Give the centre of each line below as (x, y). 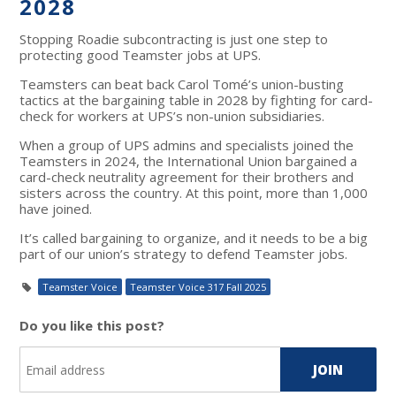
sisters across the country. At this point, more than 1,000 (194, 193)
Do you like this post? (92, 326)
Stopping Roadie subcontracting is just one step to (174, 39)
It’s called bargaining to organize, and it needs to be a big (194, 238)
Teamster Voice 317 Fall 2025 (198, 287)
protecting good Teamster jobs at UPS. (141, 55)
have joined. (56, 209)
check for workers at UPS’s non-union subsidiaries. (172, 116)
